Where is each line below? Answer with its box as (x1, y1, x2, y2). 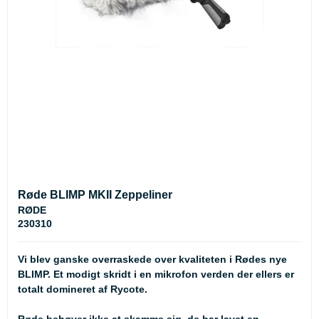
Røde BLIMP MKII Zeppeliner (18, 188, 172, 201)
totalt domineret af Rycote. (18, 283, 147, 296)
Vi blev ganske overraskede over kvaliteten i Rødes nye (18, 253, 287, 266)
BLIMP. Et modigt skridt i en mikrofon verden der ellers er (18, 268, 294, 281)
